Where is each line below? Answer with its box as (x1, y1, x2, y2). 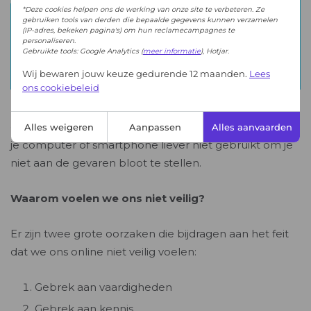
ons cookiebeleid (22, 81, 99, 93)
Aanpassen (129, 121, 181, 133)
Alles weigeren (24, 121, 94, 133)
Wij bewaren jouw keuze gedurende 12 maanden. (22, 67, 249, 79)
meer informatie (143, 46, 201, 56)
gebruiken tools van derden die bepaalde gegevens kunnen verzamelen (22, 15, 278, 24)
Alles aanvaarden (211, 121, 292, 133)
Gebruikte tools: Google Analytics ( (22, 46, 143, 56)
